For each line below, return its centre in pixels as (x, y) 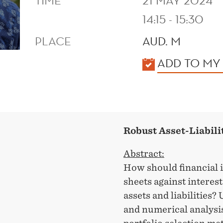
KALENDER (64, 62)
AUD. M (162, 41)
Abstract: (144, 154)
